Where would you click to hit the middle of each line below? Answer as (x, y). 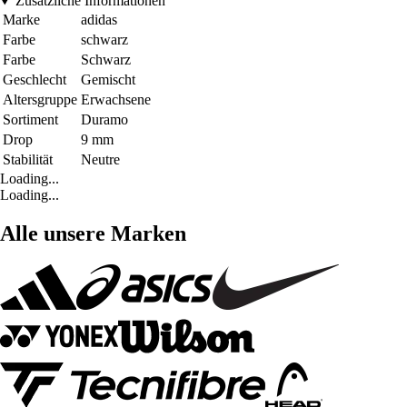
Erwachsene (116, 100)
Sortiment (30, 120)
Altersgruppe (40, 100)
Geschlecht (35, 80)
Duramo (104, 120)
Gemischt (108, 80)
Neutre (100, 160)
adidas (99, 20)
